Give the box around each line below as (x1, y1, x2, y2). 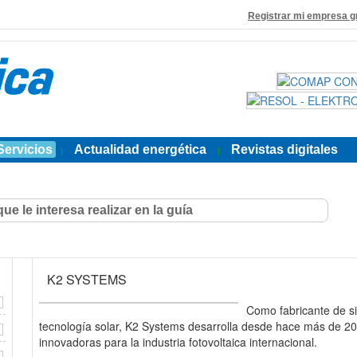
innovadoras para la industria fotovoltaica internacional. (39, 334, 317, 350)
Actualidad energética (74, 143, 206, 156)
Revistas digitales (231, 143, 338, 156)
